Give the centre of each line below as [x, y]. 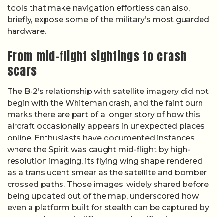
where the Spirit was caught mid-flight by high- [99, 149]
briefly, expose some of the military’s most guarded [108, 19]
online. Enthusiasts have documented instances [101, 138]
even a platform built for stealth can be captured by [108, 207]
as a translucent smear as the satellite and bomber [107, 172]
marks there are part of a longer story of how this [104, 114]
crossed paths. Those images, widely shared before [108, 184]
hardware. [27, 31]
